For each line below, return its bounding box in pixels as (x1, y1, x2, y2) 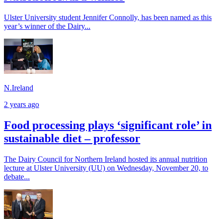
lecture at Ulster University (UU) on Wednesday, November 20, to (4, 163, 208, 172)
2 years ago (4, 100, 39, 109)
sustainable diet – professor (4, 132, 140, 145)
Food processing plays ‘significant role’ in (4, 119, 212, 132)
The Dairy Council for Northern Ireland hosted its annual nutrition (4, 154, 207, 163)
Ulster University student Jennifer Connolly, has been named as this (4, 13, 212, 22)
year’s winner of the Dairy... (4, 22, 90, 31)
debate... (4, 172, 30, 181)
